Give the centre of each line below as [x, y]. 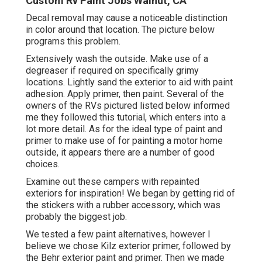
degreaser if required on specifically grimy [112, 71]
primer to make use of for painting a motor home [124, 141]
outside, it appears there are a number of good [120, 153]
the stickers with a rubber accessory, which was [123, 205]
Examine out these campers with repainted [113, 182]
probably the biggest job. [76, 217]
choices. [43, 164]
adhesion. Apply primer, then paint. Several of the [125, 94]
